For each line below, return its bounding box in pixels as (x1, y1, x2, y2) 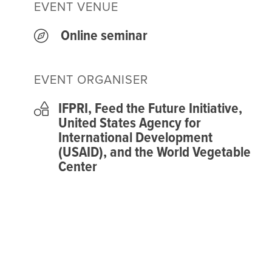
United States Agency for (58, 114, 201, 133)
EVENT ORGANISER (34, 72, 148, 87)
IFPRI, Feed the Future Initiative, (58, 99, 242, 118)
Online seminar (61, 26, 148, 46)
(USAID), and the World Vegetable (58, 143, 251, 162)
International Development (58, 128, 212, 148)
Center (58, 157, 97, 177)
